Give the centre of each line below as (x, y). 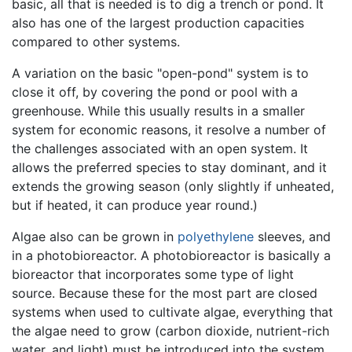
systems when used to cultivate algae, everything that (172, 312)
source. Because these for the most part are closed (165, 293)
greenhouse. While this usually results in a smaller (158, 110)
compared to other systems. (96, 41)
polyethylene (216, 236)
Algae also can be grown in (95, 236)
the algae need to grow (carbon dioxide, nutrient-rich (170, 330)
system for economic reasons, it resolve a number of (169, 129)
